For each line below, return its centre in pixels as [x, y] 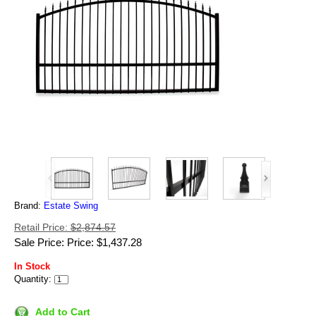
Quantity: [33, 279]
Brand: [29, 206]
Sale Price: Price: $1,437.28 [78, 243]
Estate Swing [71, 206]
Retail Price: [42, 227]
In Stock [32, 267]
